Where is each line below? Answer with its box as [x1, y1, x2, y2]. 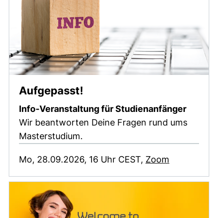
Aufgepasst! [19, 84, 83, 97]
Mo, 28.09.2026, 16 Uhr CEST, [19, 154, 145, 164]
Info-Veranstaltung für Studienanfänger [19, 103, 186, 114]
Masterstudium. [19, 130, 83, 141]
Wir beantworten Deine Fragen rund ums [19, 117, 187, 127]
